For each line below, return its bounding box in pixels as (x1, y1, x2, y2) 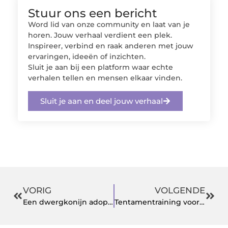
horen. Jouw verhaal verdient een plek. (28, 31, 172, 40)
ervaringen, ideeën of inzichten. (28, 52, 146, 62)
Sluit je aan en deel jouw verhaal (40, 96, 163, 106)
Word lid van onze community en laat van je (28, 20, 190, 30)
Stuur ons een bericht (28, 6, 157, 21)
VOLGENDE (155, 185, 205, 195)
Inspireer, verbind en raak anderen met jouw (28, 41, 193, 51)
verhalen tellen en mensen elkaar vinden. (28, 73, 182, 83)
